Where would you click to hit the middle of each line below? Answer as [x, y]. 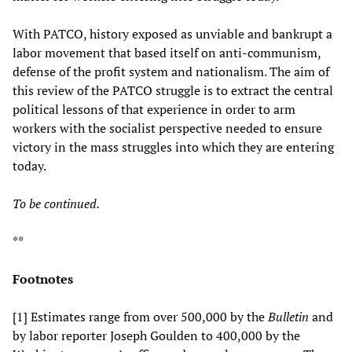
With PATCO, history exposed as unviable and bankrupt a [172, 34]
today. [29, 166]
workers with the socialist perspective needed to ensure [167, 128]
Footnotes [43, 279]
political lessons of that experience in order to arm [154, 110]
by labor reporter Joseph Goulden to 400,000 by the [156, 336]
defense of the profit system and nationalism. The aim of [171, 72]
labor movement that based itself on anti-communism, [167, 53]
